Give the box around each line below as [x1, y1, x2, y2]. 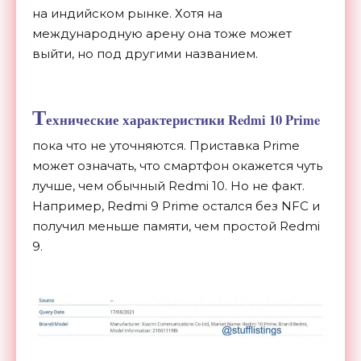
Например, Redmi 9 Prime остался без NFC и [32, 197, 320, 214]
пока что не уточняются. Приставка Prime [32, 137, 300, 153]
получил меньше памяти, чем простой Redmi [32, 218, 320, 234]
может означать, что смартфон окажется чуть [32, 157, 322, 173]
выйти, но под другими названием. [32, 45, 258, 61]
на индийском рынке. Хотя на [32, 5, 222, 21]
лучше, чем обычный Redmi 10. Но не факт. [32, 177, 305, 193]
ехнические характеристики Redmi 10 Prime [46, 110, 320, 130]
